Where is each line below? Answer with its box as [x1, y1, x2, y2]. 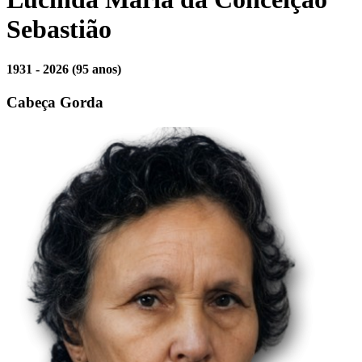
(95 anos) [72, 61, 121, 76]
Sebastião [6, 15, 112, 44]
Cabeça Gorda [6, 94, 103, 112]
